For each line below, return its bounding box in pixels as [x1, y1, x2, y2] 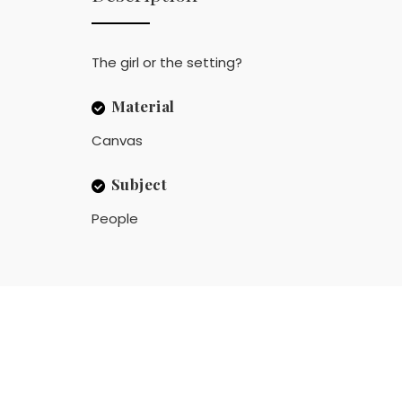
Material [110, 96, 175, 116]
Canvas [92, 131, 143, 151]
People [92, 209, 138, 229]
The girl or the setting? [92, 53, 242, 72]
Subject [110, 174, 167, 195]
